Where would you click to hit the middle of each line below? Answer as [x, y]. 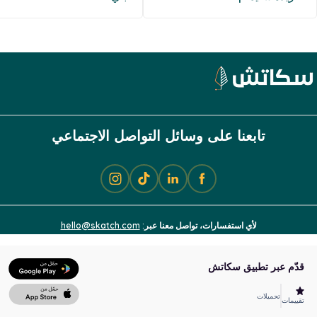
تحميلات [269, 296]
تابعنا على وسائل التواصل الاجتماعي [158, 135]
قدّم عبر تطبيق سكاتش [256, 266]
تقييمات [293, 300]
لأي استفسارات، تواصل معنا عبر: [198, 225]
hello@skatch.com [100, 225]
